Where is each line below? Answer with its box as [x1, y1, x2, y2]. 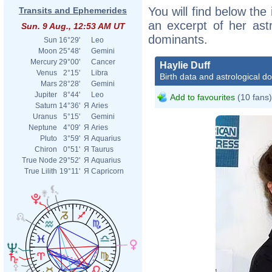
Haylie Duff [160, 59, 210, 70]
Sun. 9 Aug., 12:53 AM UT [21, 21, 125, 31]
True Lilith [24, 167, 57, 175]
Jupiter [35, 90, 57, 99]
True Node [22, 156, 57, 165]
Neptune [29, 123, 57, 132]
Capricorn [91, 167, 124, 175]
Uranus [33, 112, 57, 121]
